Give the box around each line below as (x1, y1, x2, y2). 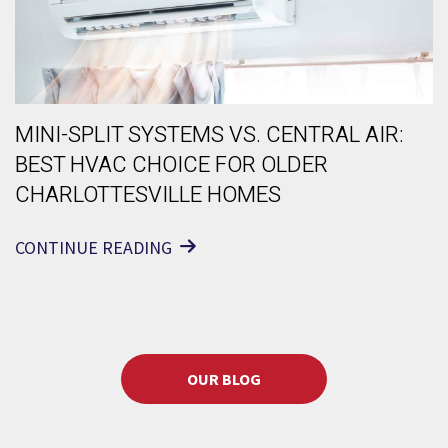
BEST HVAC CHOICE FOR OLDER (15, 149, 328, 182)
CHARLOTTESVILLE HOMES (15, 179, 281, 212)
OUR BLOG (187, 369, 261, 390)
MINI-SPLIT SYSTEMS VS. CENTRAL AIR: (15, 119, 404, 152)
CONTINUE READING (15, 236, 172, 260)
